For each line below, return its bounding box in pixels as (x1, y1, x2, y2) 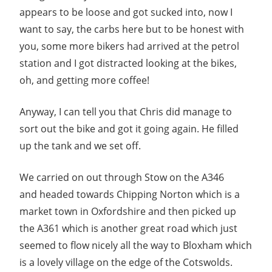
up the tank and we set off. (19, 138, 141, 152)
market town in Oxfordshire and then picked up (19, 204, 236, 218)
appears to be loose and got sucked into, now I (19, 5, 233, 19)
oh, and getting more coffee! (19, 73, 149, 87)
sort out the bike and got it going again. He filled (19, 121, 239, 135)
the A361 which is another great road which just (19, 221, 237, 235)
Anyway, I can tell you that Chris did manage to (19, 104, 232, 118)
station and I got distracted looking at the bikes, (19, 56, 237, 70)
